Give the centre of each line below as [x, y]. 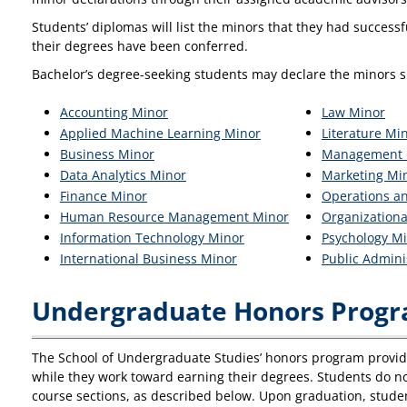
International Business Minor [149, 258]
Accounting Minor [114, 112]
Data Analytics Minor [123, 175]
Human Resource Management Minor [174, 217]
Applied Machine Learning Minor [160, 133]
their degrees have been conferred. [140, 46]
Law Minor [353, 112]
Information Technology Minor [152, 238]
